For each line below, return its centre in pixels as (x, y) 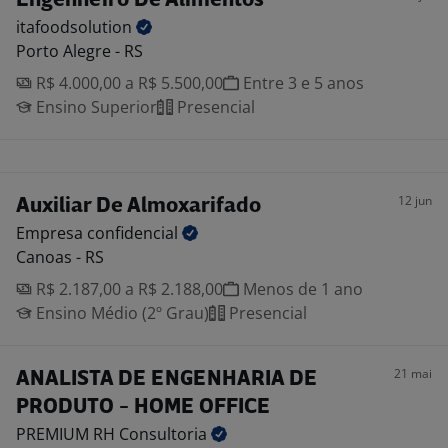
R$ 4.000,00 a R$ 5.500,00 (127, 83)
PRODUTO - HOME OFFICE (143, 407)
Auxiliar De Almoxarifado (138, 206)
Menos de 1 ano (301, 289)
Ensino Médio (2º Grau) (120, 313)
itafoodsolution (76, 27)
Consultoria (165, 434)
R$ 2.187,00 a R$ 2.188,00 (127, 289)
